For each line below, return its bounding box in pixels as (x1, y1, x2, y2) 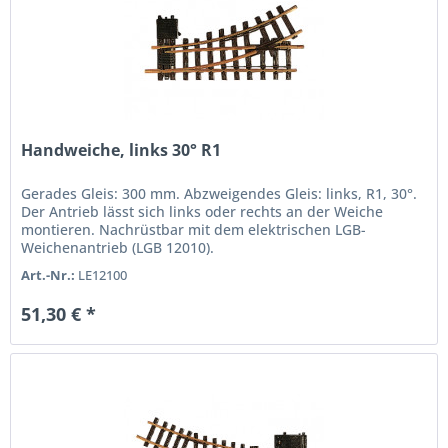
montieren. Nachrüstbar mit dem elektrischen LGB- (21, 219, 367, 239)
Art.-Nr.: (21, 266, 76, 284)
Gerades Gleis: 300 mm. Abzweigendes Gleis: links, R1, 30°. (21, 183, 418, 203)
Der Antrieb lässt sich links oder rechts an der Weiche (21, 201, 384, 221)
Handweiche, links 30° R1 (21, 138, 222, 161)
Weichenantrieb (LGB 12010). (21, 237, 215, 257)
